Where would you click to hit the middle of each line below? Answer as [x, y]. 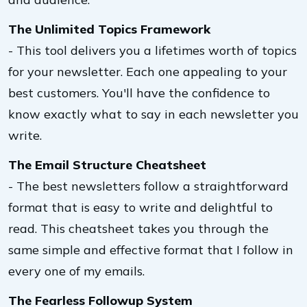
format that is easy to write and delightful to [140, 207]
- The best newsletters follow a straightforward [148, 186]
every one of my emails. [76, 271]
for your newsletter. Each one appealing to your [148, 72]
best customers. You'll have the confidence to [139, 93]
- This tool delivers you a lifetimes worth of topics [152, 50]
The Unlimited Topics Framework [109, 29]
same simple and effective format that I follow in [151, 250]
